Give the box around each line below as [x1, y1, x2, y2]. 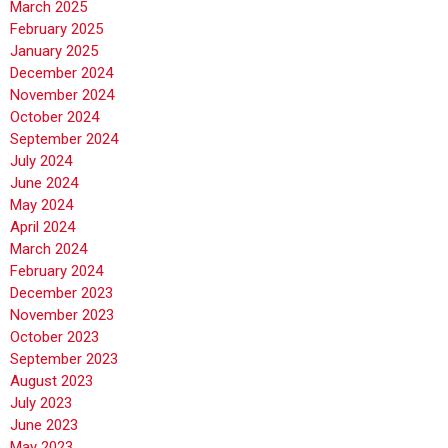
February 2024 [10, 262, 103, 280]
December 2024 [10, 64, 113, 82]
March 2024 [10, 240, 87, 258]
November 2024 [10, 86, 114, 104]
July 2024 [10, 152, 72, 170]
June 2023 [10, 416, 78, 434]
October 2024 [10, 108, 99, 126]
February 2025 [10, 20, 103, 38]
